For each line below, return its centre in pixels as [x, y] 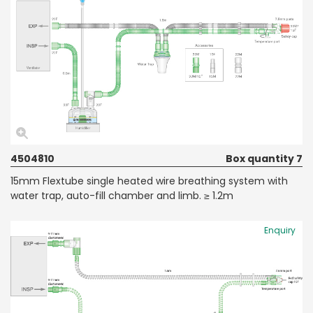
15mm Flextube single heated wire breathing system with [149, 181]
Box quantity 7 [264, 158]
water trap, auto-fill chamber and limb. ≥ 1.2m [122, 195]
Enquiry [280, 230]
